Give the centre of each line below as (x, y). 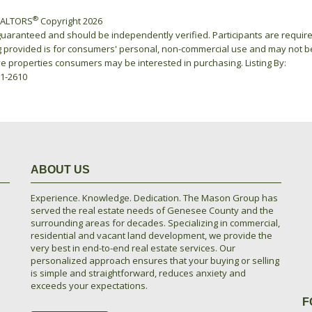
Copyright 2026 (70, 21)
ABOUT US (60, 170)
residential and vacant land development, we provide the (151, 235)
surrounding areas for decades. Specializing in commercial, (155, 223)
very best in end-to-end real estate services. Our (133, 248)
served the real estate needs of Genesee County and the (152, 210)
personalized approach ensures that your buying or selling (155, 260)
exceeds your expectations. (89, 286)
